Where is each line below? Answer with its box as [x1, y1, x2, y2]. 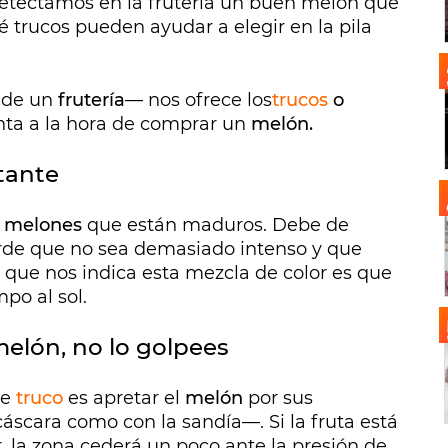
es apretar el [63, 387, 185, 410]
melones [4, 214, 87, 237]
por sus [243, 387, 313, 410]
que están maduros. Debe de [87, 214, 349, 237]
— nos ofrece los [125, 89, 272, 112]
